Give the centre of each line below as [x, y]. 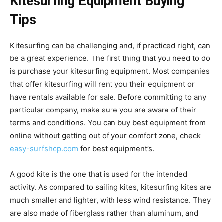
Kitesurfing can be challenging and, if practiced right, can [110, 45]
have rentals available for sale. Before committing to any [108, 97]
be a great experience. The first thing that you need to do [110, 58]
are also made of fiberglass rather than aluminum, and [104, 213]
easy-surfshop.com [44, 148]
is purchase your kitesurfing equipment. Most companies [110, 71]
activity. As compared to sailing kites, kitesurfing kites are [111, 187]
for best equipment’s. [116, 148]
